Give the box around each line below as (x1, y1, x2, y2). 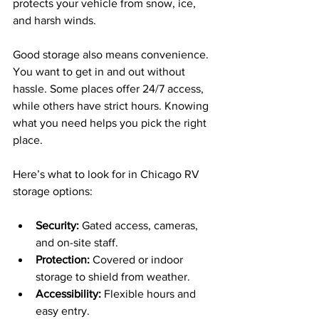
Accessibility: (36, 288, 101, 300)
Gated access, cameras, (79, 219, 201, 231)
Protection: (36, 253, 90, 266)
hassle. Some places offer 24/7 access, (13, 83, 206, 95)
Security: (36, 219, 79, 231)
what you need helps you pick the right (13, 117, 209, 129)
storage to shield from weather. (36, 271, 190, 283)
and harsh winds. (13, 14, 96, 26)
